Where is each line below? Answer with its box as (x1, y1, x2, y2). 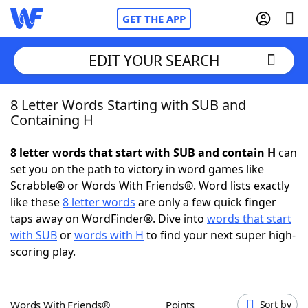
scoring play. (10, 244, 76, 259)
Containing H (10, 111, 93, 129)
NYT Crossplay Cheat (38, 171, 145, 186)
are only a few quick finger (135, 195, 276, 210)
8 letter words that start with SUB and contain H (10, 145, 276, 160)
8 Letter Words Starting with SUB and (10, 96, 246, 114)
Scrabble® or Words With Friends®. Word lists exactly (10, 178, 289, 193)
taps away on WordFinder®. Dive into (10, 211, 207, 226)
